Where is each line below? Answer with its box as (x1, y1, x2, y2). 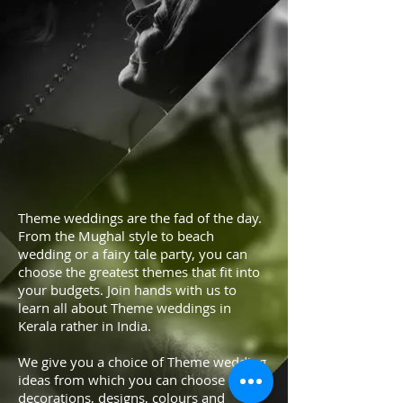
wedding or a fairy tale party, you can (18, 245, 247, 263)
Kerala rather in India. (18, 317, 151, 335)
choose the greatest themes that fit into (18, 263, 260, 281)
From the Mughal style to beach (18, 227, 214, 245)
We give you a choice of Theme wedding (18, 353, 266, 371)
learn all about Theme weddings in (18, 299, 231, 317)
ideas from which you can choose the (18, 371, 248, 389)
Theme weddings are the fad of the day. (18, 209, 262, 227)
